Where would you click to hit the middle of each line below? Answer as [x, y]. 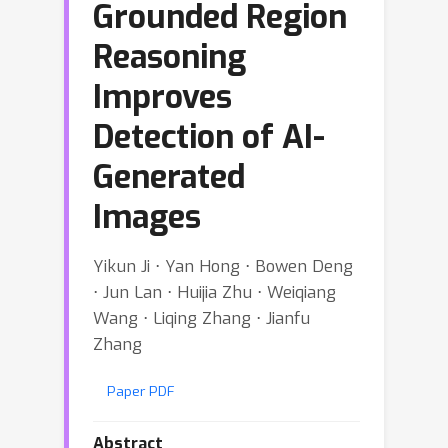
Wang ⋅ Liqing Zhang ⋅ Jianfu [201, 318]
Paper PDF [141, 391]
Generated [169, 177]
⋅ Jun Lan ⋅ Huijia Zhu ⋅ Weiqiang [214, 292]
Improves [162, 97]
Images [147, 217]
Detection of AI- [209, 137]
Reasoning [169, 57]
